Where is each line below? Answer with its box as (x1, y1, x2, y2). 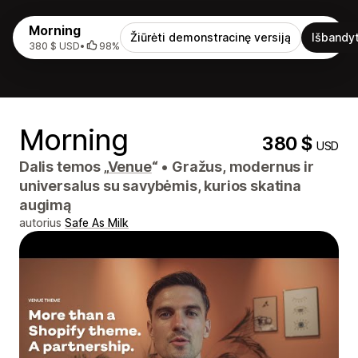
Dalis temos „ (19, 158, 108, 175)
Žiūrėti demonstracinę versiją (130, 30, 291, 44)
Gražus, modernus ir (169, 158, 314, 175)
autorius (19, 216, 65, 229)
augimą (19, 197, 71, 213)
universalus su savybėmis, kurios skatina (19, 177, 301, 194)
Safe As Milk (65, 216, 129, 229)
